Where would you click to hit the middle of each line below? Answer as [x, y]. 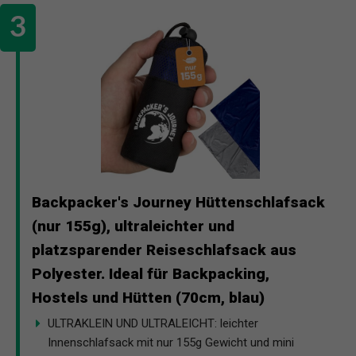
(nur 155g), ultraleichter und [133, 226]
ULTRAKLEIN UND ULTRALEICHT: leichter [153, 324]
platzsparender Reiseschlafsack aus [164, 250]
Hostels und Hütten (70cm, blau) [148, 298]
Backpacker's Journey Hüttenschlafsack [178, 203]
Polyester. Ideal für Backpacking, [151, 274]
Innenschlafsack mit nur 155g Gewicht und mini [171, 343]
